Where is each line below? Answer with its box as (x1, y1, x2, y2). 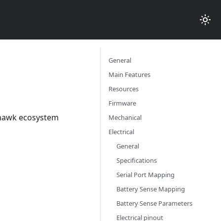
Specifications (116, 156, 157, 165)
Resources (109, 84, 139, 93)
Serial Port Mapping (116, 170, 175, 179)
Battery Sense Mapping (116, 184, 185, 193)
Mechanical (109, 113, 142, 122)
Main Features (109, 70, 150, 79)
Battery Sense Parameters (116, 199, 192, 208)
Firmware (109, 99, 136, 108)
